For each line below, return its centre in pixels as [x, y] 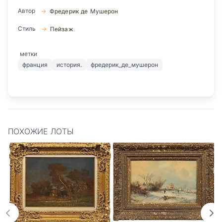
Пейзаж [61, 29]
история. [69, 65]
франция [35, 65]
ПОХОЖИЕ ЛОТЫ [41, 132]
